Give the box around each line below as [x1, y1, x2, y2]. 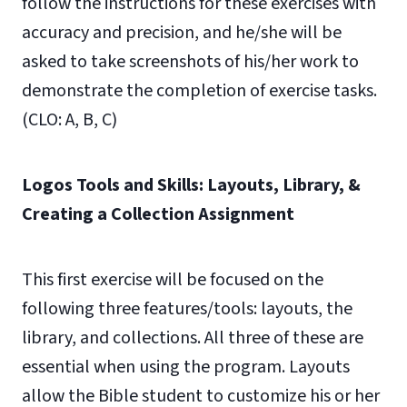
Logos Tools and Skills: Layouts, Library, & [22, 173, 361, 198]
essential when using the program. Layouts [22, 354, 350, 380]
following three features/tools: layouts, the [22, 296, 352, 322]
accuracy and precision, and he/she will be [22, 20, 342, 45]
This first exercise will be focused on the [22, 267, 323, 293]
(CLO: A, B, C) [22, 107, 117, 133]
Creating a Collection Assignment [22, 202, 294, 227]
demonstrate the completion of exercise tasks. [22, 78, 377, 104]
